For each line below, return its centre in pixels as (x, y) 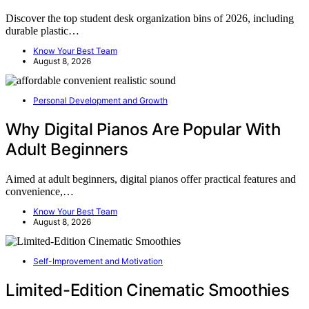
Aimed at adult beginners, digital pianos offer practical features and (151, 179)
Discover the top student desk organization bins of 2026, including (150, 19)
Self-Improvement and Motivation (98, 261)
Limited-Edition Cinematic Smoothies (148, 290)
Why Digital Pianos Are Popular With (143, 130)
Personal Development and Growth (100, 101)
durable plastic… (42, 31)
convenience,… (40, 192)
